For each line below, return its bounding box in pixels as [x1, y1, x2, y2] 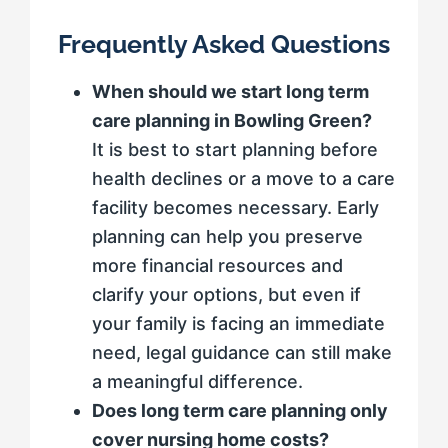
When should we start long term [92, 81, 369, 103]
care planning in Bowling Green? [92, 110, 372, 132]
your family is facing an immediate [92, 313, 385, 335]
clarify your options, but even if [92, 284, 361, 306]
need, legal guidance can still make [92, 342, 392, 364]
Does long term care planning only [92, 400, 388, 422]
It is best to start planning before [92, 139, 378, 161]
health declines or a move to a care [92, 168, 395, 190]
